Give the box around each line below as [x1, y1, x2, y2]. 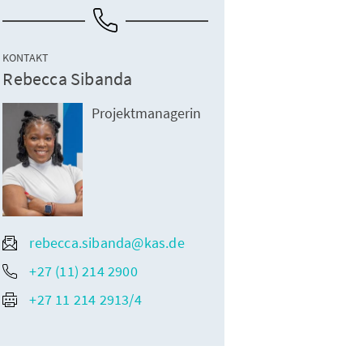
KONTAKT [2, 50, 49, 65]
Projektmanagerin [92, 104, 202, 122]
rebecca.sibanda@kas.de [29, 233, 185, 252]
